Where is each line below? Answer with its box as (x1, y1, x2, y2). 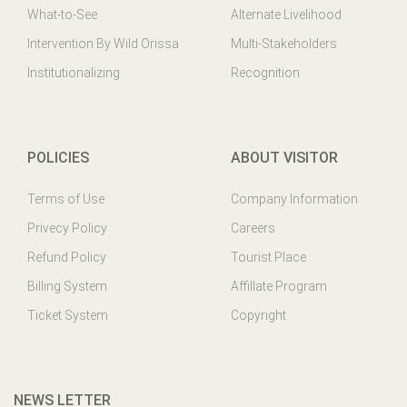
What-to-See (27, 6, 97, 22)
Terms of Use (27, 191, 104, 206)
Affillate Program (231, 278, 327, 293)
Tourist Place (231, 249, 306, 264)
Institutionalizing (27, 65, 120, 80)
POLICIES (27, 148, 89, 166)
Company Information (231, 191, 358, 206)
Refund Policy (27, 249, 106, 264)
